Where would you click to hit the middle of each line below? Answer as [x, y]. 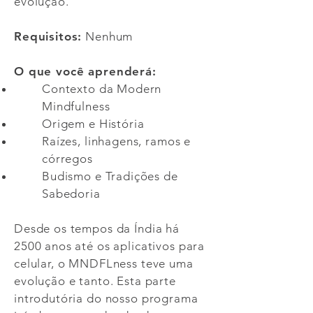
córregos [67, 159]
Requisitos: [48, 36]
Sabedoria [71, 194]
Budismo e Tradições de [110, 176]
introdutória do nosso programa [106, 298]
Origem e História [93, 124]
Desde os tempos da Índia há [97, 228]
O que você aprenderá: [85, 71]
